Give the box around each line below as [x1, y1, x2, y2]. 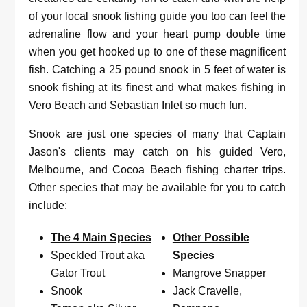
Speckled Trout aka [50, 249, 145, 261]
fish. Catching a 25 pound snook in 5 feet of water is [29, 63, 286, 75]
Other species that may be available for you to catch [29, 181, 286, 193]
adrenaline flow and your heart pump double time [29, 27, 286, 40]
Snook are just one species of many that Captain [29, 127, 286, 140]
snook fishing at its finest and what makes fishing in [29, 81, 286, 93]
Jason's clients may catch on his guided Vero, [29, 145, 286, 158]
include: [29, 199, 68, 211]
